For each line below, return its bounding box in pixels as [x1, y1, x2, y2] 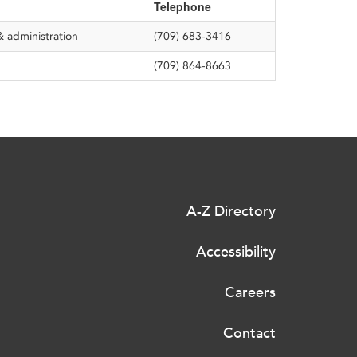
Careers [225, 284, 276, 301]
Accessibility [196, 243, 276, 261]
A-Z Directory [186, 202, 276, 220]
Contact [223, 324, 276, 342]
